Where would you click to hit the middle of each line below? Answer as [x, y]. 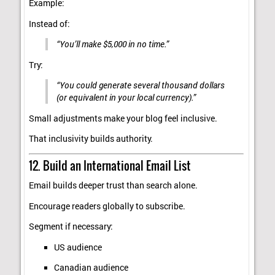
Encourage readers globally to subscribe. [107, 206]
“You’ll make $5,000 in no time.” [112, 45]
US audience [78, 247]
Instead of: [50, 24]
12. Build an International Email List [110, 165]
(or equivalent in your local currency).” [126, 98]
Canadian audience [91, 268]
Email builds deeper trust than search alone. [114, 186]
